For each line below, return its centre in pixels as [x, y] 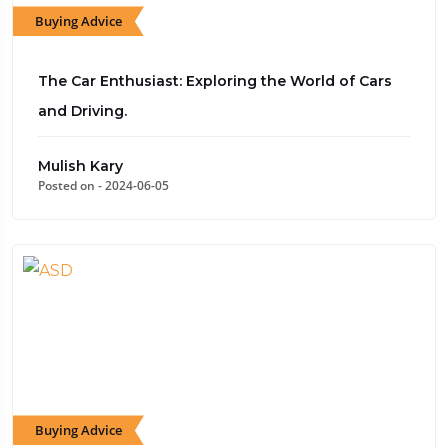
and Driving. [82, 111]
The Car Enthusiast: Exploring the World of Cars [215, 81]
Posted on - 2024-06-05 [103, 186]
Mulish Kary [80, 166]
